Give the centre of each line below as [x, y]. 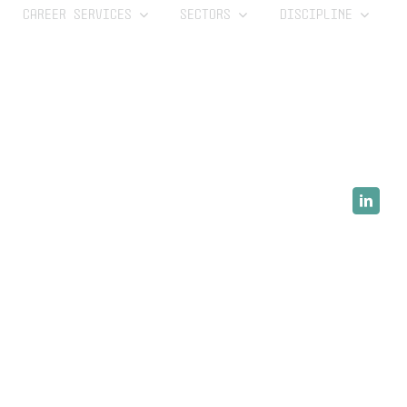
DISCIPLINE [316, 15]
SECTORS [206, 15]
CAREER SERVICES [77, 15]
